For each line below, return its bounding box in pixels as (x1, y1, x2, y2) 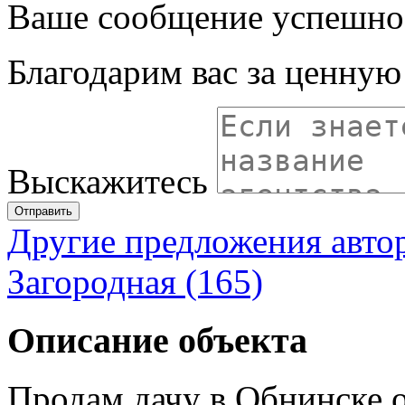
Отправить (14, 203, 72, 218)
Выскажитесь (7, 161, 208, 201)
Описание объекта (7, 319, 307, 361)
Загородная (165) (7, 261, 263, 301)
